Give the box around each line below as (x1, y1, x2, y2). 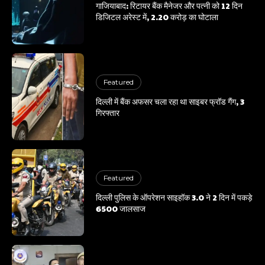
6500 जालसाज (96, 202, 146, 215)
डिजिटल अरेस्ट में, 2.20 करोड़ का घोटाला (96, 11, 219, 23)
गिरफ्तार (96, 106, 120, 119)
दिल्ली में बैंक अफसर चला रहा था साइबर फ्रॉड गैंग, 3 (96, 95, 245, 108)
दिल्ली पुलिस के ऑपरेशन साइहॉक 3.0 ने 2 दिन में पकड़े (96, 191, 253, 203)
